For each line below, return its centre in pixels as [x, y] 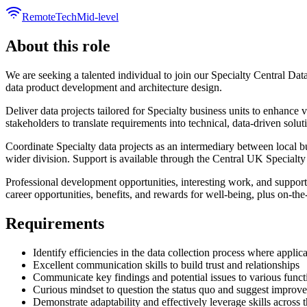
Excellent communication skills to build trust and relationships [166, 265]
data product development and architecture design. [114, 87]
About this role [58, 46]
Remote [39, 16]
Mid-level [98, 16]
